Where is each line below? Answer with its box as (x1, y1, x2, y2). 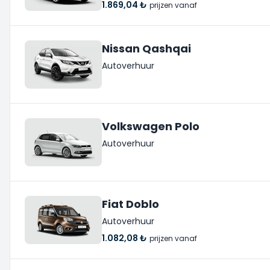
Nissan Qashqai (102, 41, 191, 56)
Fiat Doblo (102, 196, 159, 212)
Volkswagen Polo (102, 119, 199, 134)
